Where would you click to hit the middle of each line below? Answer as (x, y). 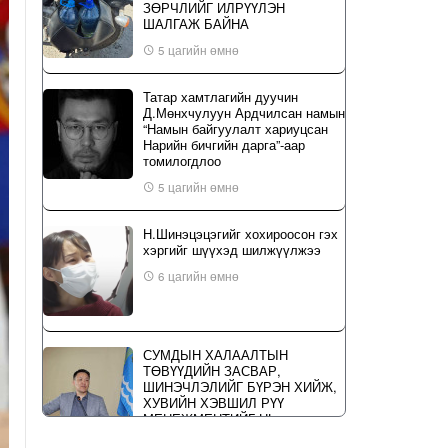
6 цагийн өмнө (197, 276)
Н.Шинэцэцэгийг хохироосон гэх (240, 233)
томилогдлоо (182, 160)
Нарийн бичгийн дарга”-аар (224, 144)
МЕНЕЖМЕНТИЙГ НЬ (210, 418)
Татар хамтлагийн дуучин (220, 96)
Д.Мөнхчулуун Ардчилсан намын (244, 112)
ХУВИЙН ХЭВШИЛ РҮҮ (213, 402)
